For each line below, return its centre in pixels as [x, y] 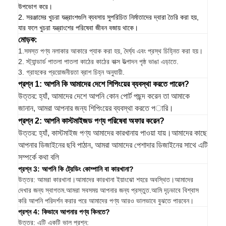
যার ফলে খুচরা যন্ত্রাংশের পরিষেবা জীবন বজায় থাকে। [78, 28]
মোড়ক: [28, 40]
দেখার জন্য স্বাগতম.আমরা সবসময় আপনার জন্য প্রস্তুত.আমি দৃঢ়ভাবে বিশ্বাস [109, 190]
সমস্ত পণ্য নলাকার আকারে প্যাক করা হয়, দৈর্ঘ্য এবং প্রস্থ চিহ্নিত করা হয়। [114, 51]
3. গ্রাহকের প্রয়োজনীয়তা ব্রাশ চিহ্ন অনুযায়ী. [72, 72]
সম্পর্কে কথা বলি [39, 157]
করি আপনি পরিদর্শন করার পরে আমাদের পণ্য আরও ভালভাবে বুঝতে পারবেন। [106, 201]
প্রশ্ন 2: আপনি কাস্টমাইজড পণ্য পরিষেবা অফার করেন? [92, 121]
